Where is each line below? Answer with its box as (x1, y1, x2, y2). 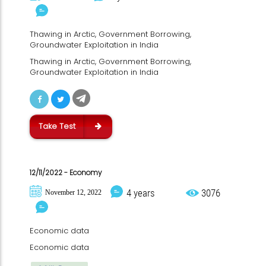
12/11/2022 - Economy (30, 168, 102, 178)
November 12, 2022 (45, 189, 102, 196)
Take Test (39, 121, 75, 132)
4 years (126, 187, 155, 199)
